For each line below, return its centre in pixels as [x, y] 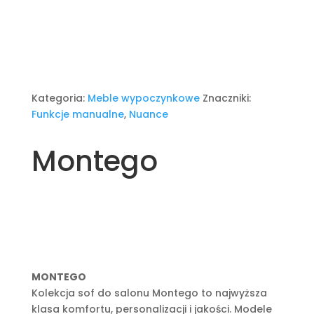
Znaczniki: [226, 98]
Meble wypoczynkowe [143, 98]
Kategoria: [59, 98]
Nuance [148, 114]
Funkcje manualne [77, 114]
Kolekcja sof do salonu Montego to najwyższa [149, 293]
